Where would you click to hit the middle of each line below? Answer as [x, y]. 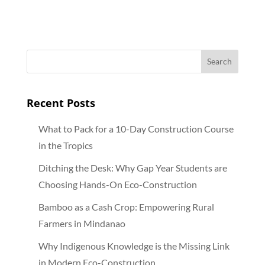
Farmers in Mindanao [82, 223]
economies [75, 12]
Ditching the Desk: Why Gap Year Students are [132, 167]
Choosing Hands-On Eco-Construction [117, 184]
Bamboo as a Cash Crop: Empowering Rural [126, 206]
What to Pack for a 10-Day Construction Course [136, 128]
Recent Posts [61, 103]
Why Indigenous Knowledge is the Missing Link [134, 245]
